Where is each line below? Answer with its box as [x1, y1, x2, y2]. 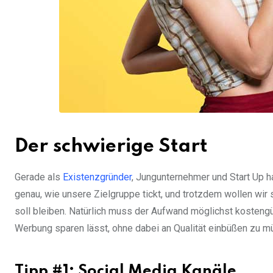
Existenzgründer [63, 171, 132, 183]
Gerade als [15, 171, 63, 183]
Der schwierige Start [15, 137, 208, 157]
